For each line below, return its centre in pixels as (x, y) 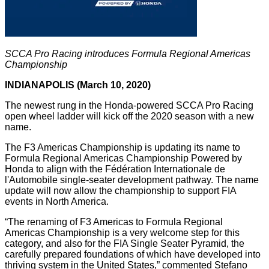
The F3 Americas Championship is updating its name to (122, 147)
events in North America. (57, 201)
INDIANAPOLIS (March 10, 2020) (78, 85)
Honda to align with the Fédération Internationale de (115, 169)
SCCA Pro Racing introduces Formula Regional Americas (128, 54)
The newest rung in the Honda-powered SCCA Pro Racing (129, 105)
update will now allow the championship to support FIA (120, 191)
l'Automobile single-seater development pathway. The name (132, 180)
